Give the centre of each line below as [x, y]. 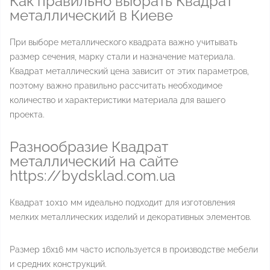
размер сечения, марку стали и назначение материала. [122, 57]
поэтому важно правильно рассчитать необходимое [116, 86]
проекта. [27, 115]
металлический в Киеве [91, 15]
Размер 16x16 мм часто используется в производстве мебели [134, 250]
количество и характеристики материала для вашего [118, 100]
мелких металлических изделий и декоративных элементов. [130, 217]
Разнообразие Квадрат [89, 147]
